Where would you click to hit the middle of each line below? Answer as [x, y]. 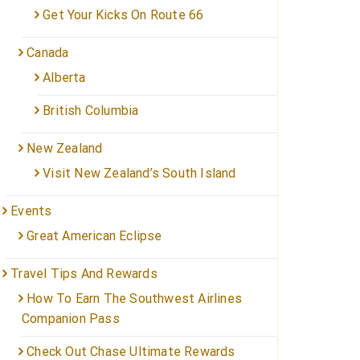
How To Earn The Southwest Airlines [135, 298]
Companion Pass [71, 318]
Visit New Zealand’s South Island [139, 173]
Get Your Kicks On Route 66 [123, 14]
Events [31, 211]
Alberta [64, 77]
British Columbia [91, 110]
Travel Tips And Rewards [84, 273]
